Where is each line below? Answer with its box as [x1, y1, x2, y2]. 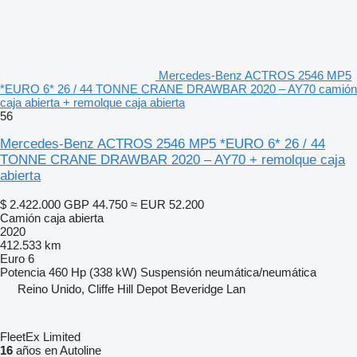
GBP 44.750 [64, 197, 127, 211]
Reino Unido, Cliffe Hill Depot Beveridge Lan [18, 281, 245, 296]
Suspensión [140, 265, 202, 279]
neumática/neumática [205, 265, 316, 279]
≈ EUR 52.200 [131, 197, 204, 211]
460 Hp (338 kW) [49, 265, 137, 279]
